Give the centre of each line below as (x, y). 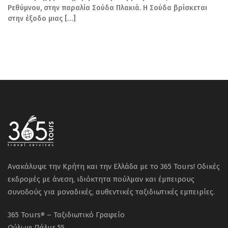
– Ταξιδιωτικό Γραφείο (85, 215)
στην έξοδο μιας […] (42, 19)
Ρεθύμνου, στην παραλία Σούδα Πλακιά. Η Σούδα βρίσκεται (107, 8)
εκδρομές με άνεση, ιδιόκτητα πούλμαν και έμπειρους (101, 179)
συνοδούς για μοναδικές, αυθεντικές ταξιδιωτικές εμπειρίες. (111, 192)
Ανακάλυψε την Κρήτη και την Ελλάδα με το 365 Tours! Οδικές (114, 166)
